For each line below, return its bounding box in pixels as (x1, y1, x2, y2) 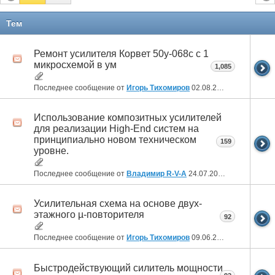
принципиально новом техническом (34, 134, 196, 145)
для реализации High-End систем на (34, 123, 199, 134)
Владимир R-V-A (126, 169, 187, 179)
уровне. (34, 145, 69, 157)
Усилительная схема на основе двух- (34, 198, 202, 209)
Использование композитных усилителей (34, 112, 222, 123)
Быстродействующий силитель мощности (34, 262, 223, 273)
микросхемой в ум (34, 59, 117, 70)
